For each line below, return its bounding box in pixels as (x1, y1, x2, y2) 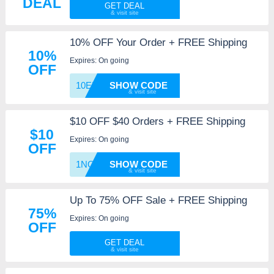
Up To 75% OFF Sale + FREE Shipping (69, 194, 247, 206)
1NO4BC (75, 158, 113, 169)
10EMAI (75, 80, 108, 91)
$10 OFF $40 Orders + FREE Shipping (69, 115, 245, 127)
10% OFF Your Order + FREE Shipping (69, 36, 247, 48)
